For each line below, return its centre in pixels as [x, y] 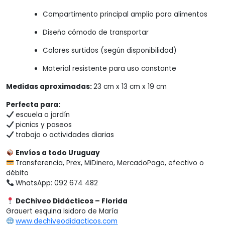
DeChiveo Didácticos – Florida [72, 201]
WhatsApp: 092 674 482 [56, 183]
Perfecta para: [33, 104]
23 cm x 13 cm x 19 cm [130, 86]
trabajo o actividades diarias [64, 135]
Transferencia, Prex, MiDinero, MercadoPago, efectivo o [109, 163]
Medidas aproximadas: [50, 86]
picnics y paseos [43, 125]
